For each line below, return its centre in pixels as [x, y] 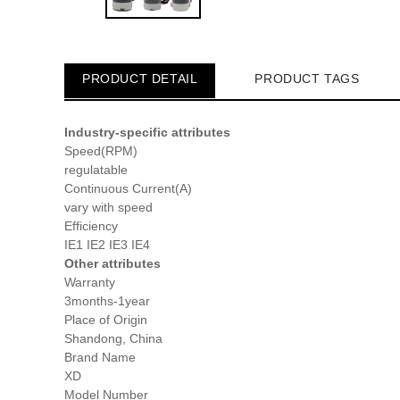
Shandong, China [113, 339]
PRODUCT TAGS [307, 79]
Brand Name [100, 358]
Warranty [90, 283]
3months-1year [107, 301]
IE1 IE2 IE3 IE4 [107, 245]
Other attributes [112, 264]
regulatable [96, 170]
